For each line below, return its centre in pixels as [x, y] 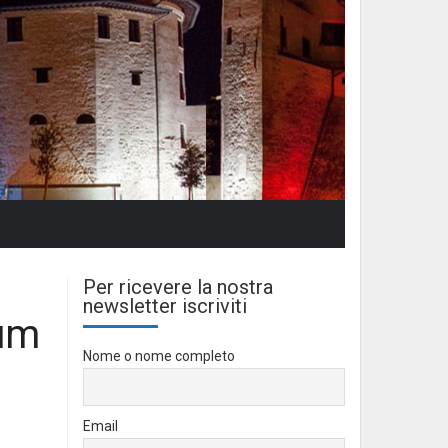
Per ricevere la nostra [178, 287]
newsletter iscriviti [165, 306]
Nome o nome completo [159, 356]
